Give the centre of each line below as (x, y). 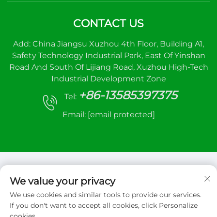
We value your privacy (62, 181)
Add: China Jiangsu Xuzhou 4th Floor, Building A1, (108, 44)
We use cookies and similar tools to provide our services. (106, 195)
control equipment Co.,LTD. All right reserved (108, 209)
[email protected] (121, 115)
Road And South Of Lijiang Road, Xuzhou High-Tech (108, 67)
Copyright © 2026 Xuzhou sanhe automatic (108, 199)
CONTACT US (108, 23)
